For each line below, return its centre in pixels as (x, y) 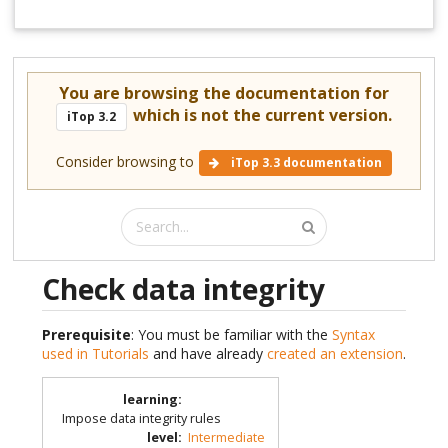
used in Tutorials (95, 353)
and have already (208, 353)
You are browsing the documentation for (224, 92)
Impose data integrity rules (141, 419)
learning (150, 400)
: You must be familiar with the (231, 334)
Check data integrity (183, 288)
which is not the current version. (260, 114)
